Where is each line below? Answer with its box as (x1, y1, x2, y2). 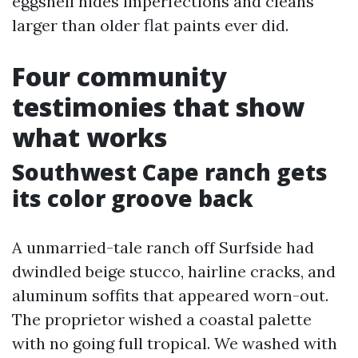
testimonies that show (12, 89, 304, 124)
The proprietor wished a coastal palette (12, 309, 312, 329)
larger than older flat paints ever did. (12, 15, 288, 35)
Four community (12, 59, 227, 93)
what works (12, 120, 167, 154)
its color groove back (12, 183, 253, 213)
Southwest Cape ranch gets (12, 157, 328, 187)
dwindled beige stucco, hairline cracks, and (12, 261, 336, 281)
